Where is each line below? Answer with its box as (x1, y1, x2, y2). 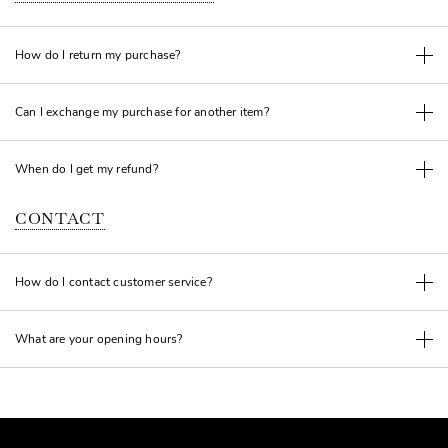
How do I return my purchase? (15, 47, 181, 63)
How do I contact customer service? (15, 274, 212, 290)
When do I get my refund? (15, 161, 158, 177)
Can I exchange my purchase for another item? (15, 104, 269, 120)
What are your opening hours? (15, 331, 183, 347)
